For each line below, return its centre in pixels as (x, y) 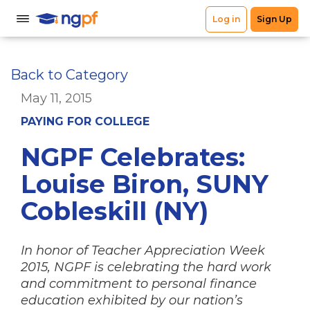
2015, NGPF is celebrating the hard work (146, 267)
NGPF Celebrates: (133, 157)
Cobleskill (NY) (115, 211)
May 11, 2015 (56, 98)
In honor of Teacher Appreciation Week (143, 250)
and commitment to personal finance (139, 284)
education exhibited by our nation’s (132, 300)
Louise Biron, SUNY (145, 184)
